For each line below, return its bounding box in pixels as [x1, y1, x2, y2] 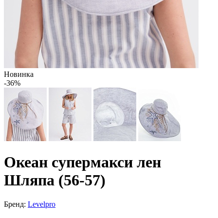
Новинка [4, 70, 34, 78]
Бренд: [4, 200, 26, 208]
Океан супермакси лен [4, 153, 161, 171]
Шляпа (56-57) [4, 171, 106, 189]
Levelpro [28, 200, 55, 208]
